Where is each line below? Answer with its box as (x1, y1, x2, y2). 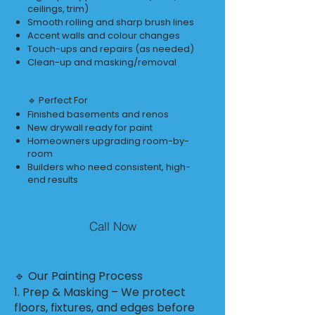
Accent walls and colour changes (27, 29, 180, 42)
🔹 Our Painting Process (14, 268, 143, 284)
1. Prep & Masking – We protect (14, 284, 186, 300)
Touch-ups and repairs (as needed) (27, 42, 194, 56)
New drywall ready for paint (27, 121, 153, 134)
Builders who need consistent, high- (27, 160, 191, 174)
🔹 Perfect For (27, 94, 88, 107)
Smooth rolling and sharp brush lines (27, 15, 194, 29)
